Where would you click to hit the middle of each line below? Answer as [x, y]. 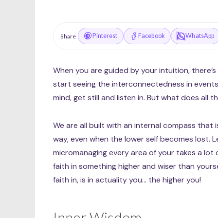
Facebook [151, 36]
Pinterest [105, 36]
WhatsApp [200, 36]
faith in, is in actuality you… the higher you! [127, 180]
